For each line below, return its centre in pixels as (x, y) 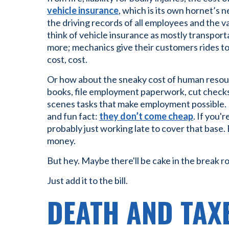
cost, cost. (67, 59)
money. (61, 141)
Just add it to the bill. (87, 180)
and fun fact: (73, 116)
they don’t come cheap (146, 116)
